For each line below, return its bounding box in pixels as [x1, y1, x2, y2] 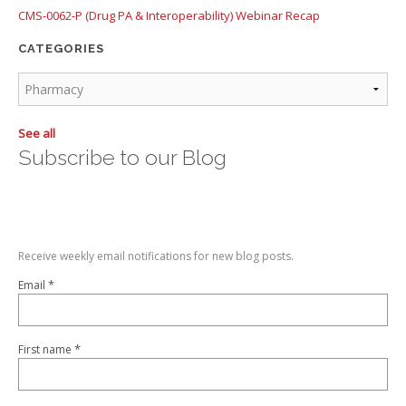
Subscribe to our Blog [18, 145, 227, 169]
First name [18, 342, 72, 357]
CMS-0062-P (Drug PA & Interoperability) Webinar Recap [18, 7, 320, 24]
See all [18, 125, 55, 141]
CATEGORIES [18, 42, 104, 55]
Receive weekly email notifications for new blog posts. [18, 248, 294, 264]
